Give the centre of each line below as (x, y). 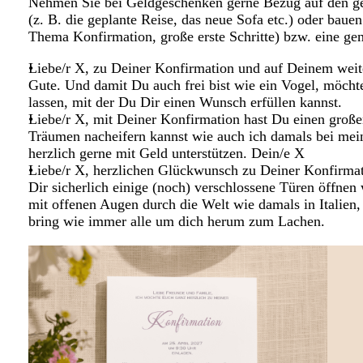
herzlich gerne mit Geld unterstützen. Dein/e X (167, 153)
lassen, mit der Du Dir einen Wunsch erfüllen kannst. (185, 102)
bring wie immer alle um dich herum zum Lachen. (177, 221)
